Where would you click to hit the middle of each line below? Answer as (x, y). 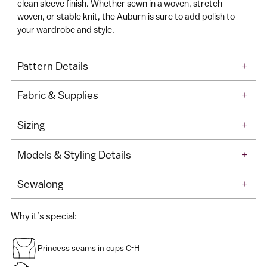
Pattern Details (53, 66)
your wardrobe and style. (66, 29)
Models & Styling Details (74, 154)
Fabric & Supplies (58, 95)
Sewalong (41, 184)
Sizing (31, 125)
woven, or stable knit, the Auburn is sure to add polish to (126, 16)
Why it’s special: (44, 215)
